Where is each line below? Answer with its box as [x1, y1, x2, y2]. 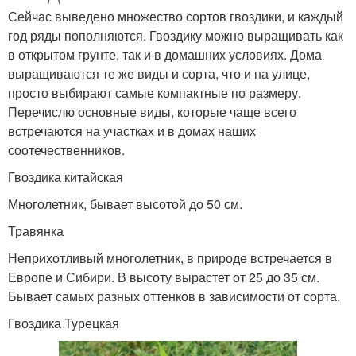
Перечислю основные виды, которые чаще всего [8, 103, 296, 122]
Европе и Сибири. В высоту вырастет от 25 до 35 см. [8, 268, 319, 287]
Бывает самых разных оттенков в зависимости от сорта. [8, 287, 340, 306]
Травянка [8, 222, 64, 241]
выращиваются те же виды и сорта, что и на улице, [8, 64, 310, 83]
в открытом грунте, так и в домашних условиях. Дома [8, 45, 322, 64]
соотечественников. [8, 141, 125, 160]
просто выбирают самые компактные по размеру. [8, 83, 301, 103]
